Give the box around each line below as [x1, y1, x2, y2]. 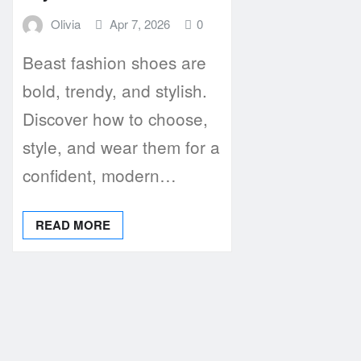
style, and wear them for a [23, 135, 220, 160]
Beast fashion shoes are [23, 50, 206, 75]
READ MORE [35, 216, 110, 234]
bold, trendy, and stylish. [23, 78, 207, 103]
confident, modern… [23, 163, 176, 188]
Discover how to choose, [23, 106, 208, 131]
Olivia [50, 15, 81, 32]
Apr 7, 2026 [110, 15, 171, 32]
